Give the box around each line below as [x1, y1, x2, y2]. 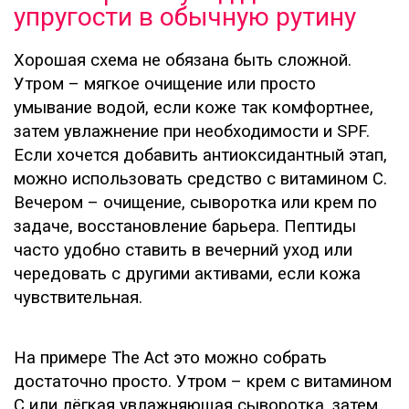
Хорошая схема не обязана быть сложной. [14, 50, 351, 71]
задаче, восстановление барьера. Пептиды [14, 216, 356, 237]
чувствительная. [14, 288, 142, 309]
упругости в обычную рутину [14, 2, 356, 33]
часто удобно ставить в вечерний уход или [14, 240, 352, 261]
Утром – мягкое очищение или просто [14, 74, 316, 95]
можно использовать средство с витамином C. [14, 169, 387, 190]
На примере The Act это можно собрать [14, 348, 327, 369]
